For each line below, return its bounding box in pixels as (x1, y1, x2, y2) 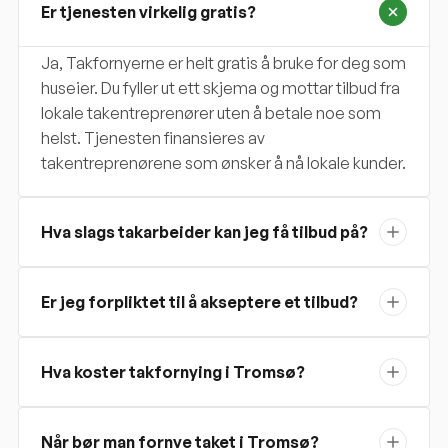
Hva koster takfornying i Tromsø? (41, 362, 305, 382)
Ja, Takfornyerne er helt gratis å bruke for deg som (41, 53, 406, 73)
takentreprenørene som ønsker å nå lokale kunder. (41, 153, 406, 173)
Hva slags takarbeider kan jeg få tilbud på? (41, 222, 368, 242)
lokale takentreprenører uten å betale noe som (41, 103, 381, 123)
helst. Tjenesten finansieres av (41, 128, 265, 148)
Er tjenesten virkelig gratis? (41, 2, 256, 22)
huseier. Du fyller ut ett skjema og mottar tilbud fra (41, 78, 400, 98)
